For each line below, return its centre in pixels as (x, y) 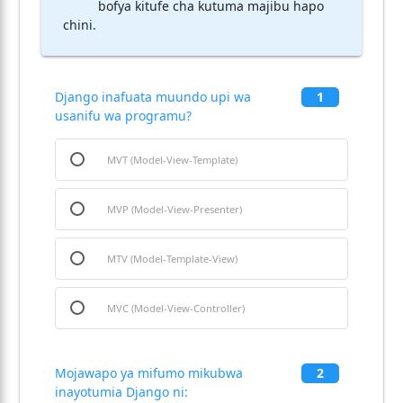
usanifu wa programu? (123, 116)
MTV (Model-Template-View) (172, 258)
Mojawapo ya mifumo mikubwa (149, 373)
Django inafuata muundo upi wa (153, 97)
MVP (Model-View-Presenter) (175, 209)
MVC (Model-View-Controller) (176, 308)
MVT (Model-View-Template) (172, 159)
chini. (80, 25)
